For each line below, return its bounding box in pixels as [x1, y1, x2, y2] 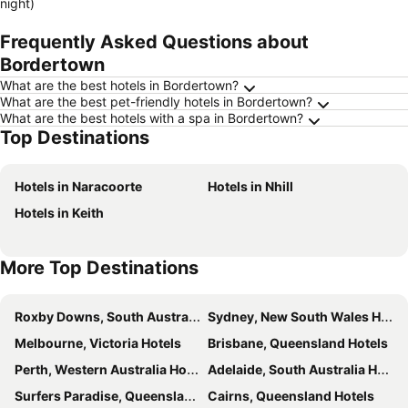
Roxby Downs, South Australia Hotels [15, 309, 189, 324]
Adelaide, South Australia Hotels [208, 362, 377, 377]
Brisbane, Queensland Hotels [208, 335, 388, 351]
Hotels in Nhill [208, 178, 293, 194]
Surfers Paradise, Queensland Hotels [15, 388, 184, 403]
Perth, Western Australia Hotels [15, 362, 187, 377]
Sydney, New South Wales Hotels [208, 309, 381, 324]
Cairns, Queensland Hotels [208, 388, 374, 403]
